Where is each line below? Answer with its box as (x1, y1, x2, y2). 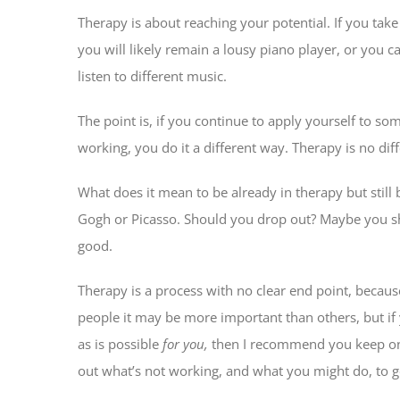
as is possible (78, 334, 162, 353)
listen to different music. (78, 66, 227, 85)
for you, (162, 334, 212, 353)
